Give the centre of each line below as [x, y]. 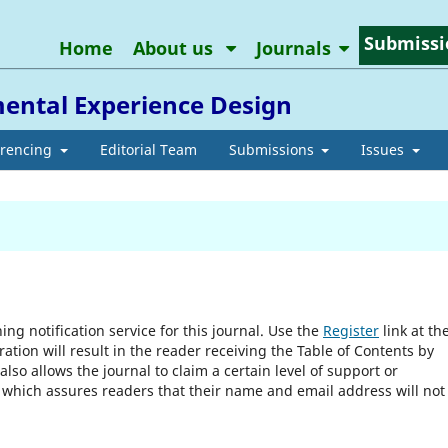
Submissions [273, 149]
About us [175, 47]
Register [351, 330]
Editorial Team [148, 149]
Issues [384, 149]
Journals [293, 47]
